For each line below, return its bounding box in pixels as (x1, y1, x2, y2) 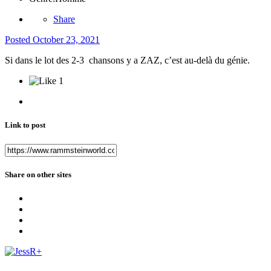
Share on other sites (5, 169, 71, 179)
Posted (5, 34, 33, 45)
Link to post (5, 120, 45, 130)
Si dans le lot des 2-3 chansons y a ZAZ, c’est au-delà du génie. (5, 55, 250, 66)
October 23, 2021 (33, 34, 100, 45)
